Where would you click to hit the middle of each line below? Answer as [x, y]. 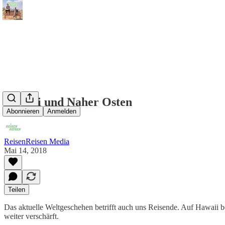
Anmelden [62, 111]
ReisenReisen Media [37, 141]
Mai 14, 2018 [25, 150]
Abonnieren [23, 111]
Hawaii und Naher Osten [68, 102]
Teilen [17, 189]
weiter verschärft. [31, 216]
